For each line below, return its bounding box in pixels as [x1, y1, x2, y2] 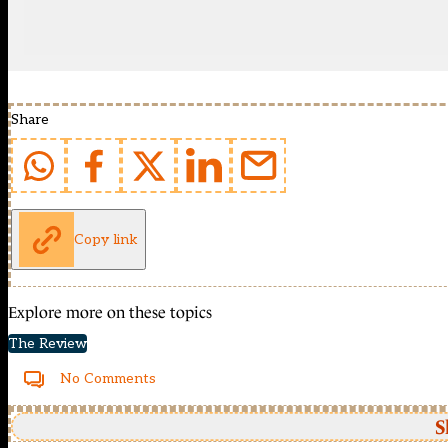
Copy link [74, 230, 138, 248]
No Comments [60, 370, 156, 388]
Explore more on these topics [8, 304, 212, 322]
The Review [8, 335, 87, 353]
